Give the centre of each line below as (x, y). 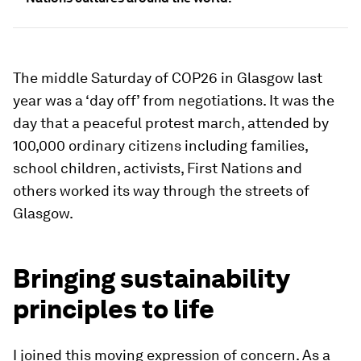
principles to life (114, 309)
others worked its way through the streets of (161, 191)
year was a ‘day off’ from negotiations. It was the (174, 100)
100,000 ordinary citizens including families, (160, 145)
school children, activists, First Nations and (158, 168)
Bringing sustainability (151, 278)
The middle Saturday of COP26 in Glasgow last (168, 78)
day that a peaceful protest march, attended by (171, 123)
